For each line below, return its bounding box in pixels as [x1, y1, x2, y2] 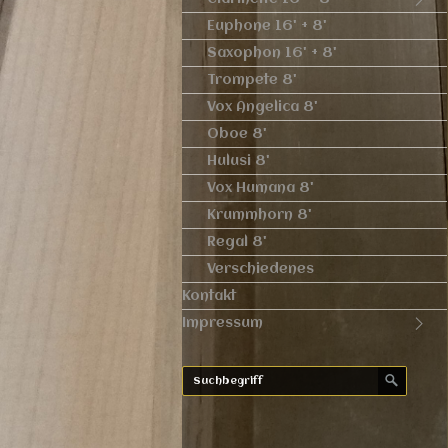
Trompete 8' [207, 73, 297, 87]
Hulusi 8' [207, 154, 270, 168]
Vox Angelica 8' [207, 100, 318, 114]
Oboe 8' [207, 127, 267, 141]
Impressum [182, 316, 263, 330]
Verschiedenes [207, 262, 314, 276]
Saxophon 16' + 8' [207, 46, 337, 60]
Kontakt [182, 289, 236, 303]
